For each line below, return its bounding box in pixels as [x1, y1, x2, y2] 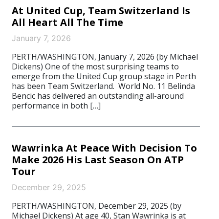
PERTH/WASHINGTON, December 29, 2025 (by [12, 200, 181, 211]
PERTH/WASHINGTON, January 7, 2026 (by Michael [12, 51, 198, 62]
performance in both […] [12, 100, 101, 111]
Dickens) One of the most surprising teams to [12, 61, 179, 72]
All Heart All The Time [12, 16, 123, 29]
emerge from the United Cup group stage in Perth [12, 71, 196, 82]
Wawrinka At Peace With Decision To [12, 141, 197, 154]
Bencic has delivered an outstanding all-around [12, 90, 184, 101]
